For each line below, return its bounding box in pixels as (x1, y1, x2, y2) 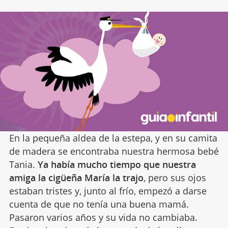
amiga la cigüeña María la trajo (9, 171, 144, 184)
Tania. (9, 158, 38, 170)
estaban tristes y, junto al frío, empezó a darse (9, 184, 207, 197)
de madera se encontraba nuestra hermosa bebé (9, 145, 219, 157)
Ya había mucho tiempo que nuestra (37, 158, 196, 170)
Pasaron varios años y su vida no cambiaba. (9, 211, 197, 223)
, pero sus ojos (143, 171, 206, 184)
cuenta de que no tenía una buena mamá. (9, 197, 189, 210)
